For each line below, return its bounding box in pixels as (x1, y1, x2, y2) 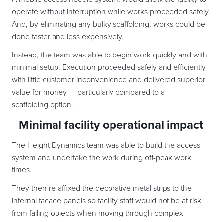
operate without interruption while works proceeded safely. (12, 7, 210, 17)
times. (12, 165, 32, 175)
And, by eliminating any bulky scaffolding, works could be (12, 19, 205, 30)
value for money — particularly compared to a (12, 87, 165, 98)
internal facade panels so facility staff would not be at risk (12, 196, 201, 206)
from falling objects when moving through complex (12, 208, 183, 219)
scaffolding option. (12, 100, 73, 110)
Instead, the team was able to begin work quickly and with (12, 50, 207, 60)
